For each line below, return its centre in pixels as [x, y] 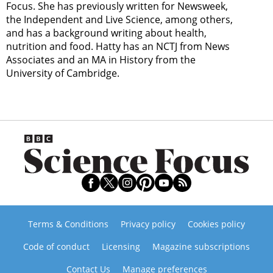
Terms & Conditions [68, 224]
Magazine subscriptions [201, 246]
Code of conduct [56, 246]
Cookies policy [216, 224]
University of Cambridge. [63, 73]
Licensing [121, 246]
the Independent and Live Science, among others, [119, 19]
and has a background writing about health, [106, 33]
